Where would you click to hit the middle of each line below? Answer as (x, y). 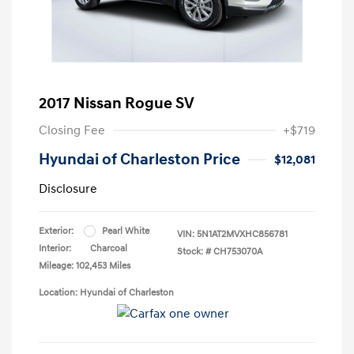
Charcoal (109, 248)
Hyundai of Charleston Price (139, 159)
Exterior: (56, 231)
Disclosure (68, 188)
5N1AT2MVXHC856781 (242, 234)
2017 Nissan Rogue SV (117, 103)
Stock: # (194, 251)
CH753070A (238, 251)
